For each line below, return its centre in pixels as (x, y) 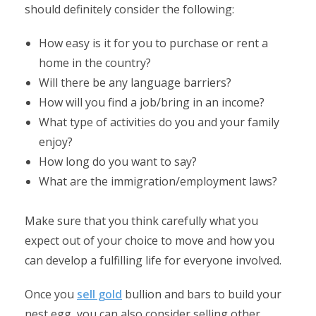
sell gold (99, 294)
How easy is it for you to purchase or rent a (153, 43)
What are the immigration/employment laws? (158, 181)
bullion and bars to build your (202, 294)
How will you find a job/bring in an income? (152, 102)
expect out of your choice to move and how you (150, 241)
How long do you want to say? (118, 162)
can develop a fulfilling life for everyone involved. (153, 260)
